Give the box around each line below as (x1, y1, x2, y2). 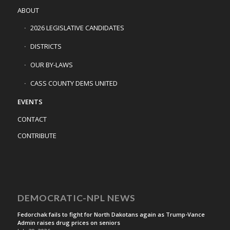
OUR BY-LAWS (30, 60, 73, 69)
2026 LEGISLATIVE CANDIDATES (30, 23, 124, 32)
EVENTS (17, 97, 43, 106)
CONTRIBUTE (17, 130, 56, 140)
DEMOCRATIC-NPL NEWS (17, 192, 136, 203)
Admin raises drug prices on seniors (17, 218, 120, 226)
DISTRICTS (30, 41, 62, 51)
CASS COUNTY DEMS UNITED (30, 78, 118, 88)
